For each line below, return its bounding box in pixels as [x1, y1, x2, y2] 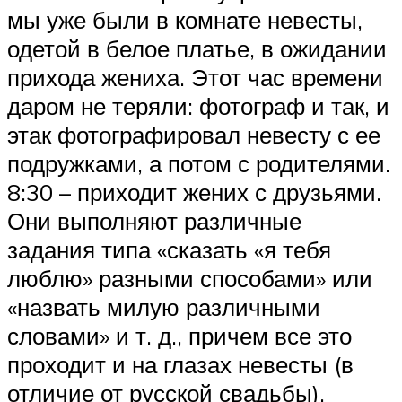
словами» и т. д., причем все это [7, 320, 352, 350]
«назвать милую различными [7, 292, 320, 321]
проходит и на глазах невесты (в [7, 349, 354, 379]
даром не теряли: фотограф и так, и [7, 91, 389, 120]
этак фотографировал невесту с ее [7, 119, 380, 149]
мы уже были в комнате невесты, [7, 4, 363, 34]
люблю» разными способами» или [7, 263, 372, 293]
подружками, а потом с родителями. [7, 148, 390, 178]
